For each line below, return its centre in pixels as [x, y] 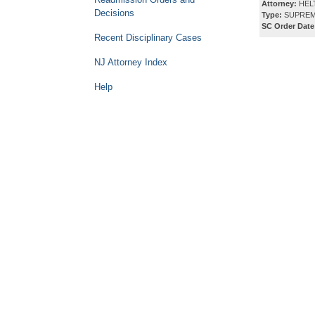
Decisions [114, 13]
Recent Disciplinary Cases [148, 38]
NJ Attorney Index [131, 62]
